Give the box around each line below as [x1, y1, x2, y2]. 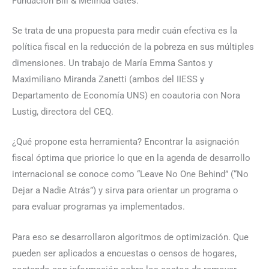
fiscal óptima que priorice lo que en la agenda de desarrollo [12, 153, 250, 164]
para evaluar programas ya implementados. [12, 201, 185, 213]
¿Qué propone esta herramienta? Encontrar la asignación [12, 136, 239, 148]
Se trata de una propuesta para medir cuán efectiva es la [12, 25, 237, 37]
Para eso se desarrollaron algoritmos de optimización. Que [12, 231, 249, 243]
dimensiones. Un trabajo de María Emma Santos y [12, 58, 213, 69]
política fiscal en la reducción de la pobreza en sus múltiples [12, 41, 254, 53]
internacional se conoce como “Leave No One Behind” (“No [12, 169, 249, 180]
